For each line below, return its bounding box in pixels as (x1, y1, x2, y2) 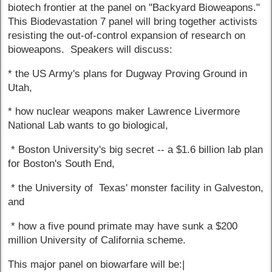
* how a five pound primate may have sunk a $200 (8, 220, 238, 232)
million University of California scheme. (8, 234, 186, 246)
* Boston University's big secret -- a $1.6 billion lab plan (8, 144, 263, 156)
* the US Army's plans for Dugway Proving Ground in (8, 67, 248, 80)
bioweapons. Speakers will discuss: (8, 43, 173, 55)
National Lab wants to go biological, (8, 120, 169, 132)
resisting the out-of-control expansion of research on (8, 29, 246, 41)
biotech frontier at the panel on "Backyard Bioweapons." (8, 1, 263, 13)
